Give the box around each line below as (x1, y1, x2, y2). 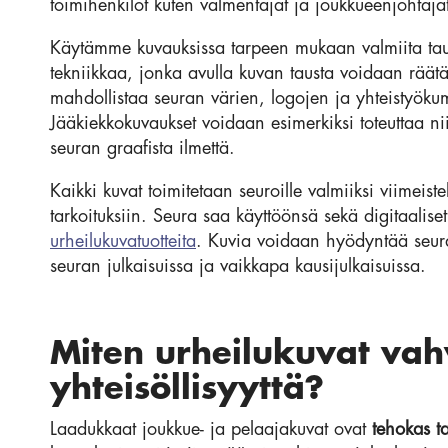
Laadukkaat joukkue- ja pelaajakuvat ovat (50, 420, 372, 439)
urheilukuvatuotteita (50, 232, 196, 251)
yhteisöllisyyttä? (50, 373, 324, 406)
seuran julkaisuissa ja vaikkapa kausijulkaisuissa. (50, 257, 426, 276)
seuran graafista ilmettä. (50, 139, 235, 158)
